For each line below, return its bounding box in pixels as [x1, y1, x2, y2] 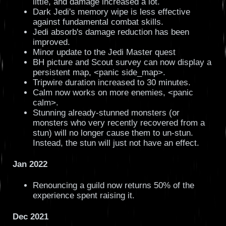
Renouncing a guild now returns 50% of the [32, 180, 194, 190]
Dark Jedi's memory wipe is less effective [32, 7, 190, 17]
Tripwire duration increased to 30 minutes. [32, 77, 191, 87]
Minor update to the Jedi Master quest [32, 47, 176, 57]
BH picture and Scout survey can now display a [32, 57, 211, 67]
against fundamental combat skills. [32, 17, 163, 27]
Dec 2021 [12, 211, 48, 221]
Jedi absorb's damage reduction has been [32, 27, 189, 37]
